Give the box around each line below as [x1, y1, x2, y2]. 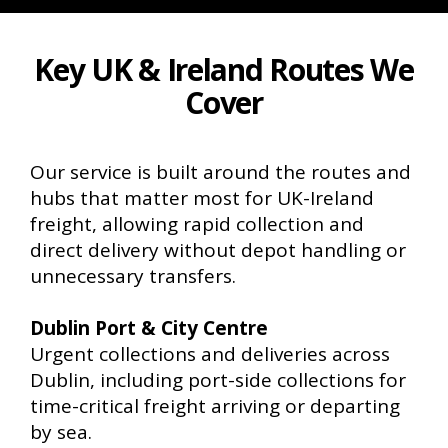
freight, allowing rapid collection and [30, 211, 364, 237]
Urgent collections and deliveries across [30, 341, 390, 367]
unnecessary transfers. [30, 263, 236, 289]
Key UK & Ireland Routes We [34, 49, 414, 90]
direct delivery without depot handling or [30, 237, 406, 263]
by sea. [30, 419, 92, 445]
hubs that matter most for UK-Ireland [30, 185, 374, 211]
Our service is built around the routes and [30, 159, 411, 185]
